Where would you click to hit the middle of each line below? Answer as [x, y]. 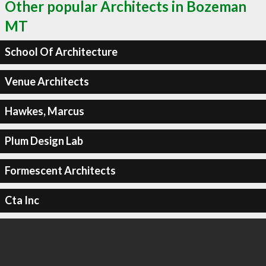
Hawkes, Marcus [44, 111]
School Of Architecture [61, 52]
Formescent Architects [60, 170]
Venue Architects [47, 81]
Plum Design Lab [44, 141]
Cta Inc [22, 200]
